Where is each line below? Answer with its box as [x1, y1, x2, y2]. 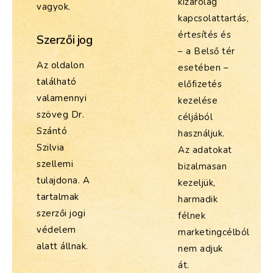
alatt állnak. [37, 240, 88, 252]
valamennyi [37, 92, 87, 104]
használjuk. [178, 127, 225, 140]
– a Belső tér [178, 45, 235, 58]
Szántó [37, 125, 67, 137]
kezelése [178, 94, 218, 107]
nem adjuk [178, 243, 223, 255]
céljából [178, 111, 213, 124]
